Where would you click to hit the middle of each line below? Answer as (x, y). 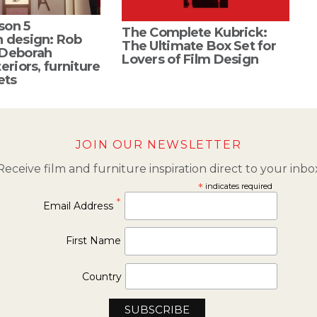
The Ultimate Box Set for (199, 46)
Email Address (80, 206)
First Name (94, 241)
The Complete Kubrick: (195, 32)
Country (102, 276)
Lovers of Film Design (190, 59)
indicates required (238, 186)
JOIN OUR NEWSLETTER (158, 144)
